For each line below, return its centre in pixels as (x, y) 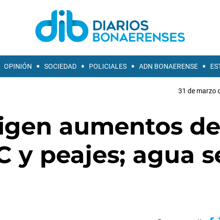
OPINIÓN (18, 66)
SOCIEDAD (60, 66)
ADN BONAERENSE (168, 66)
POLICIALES (108, 66)
